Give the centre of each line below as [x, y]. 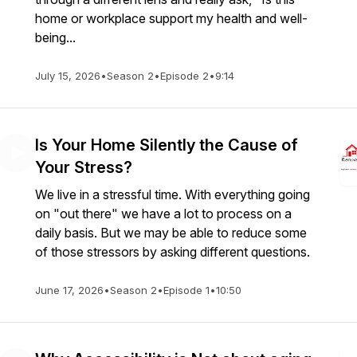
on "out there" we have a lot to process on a [163, 214]
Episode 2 [184, 76]
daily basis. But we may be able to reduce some [171, 233]
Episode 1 [186, 290]
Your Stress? [84, 167]
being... [55, 37]
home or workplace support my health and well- [171, 18]
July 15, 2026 [68, 76]
